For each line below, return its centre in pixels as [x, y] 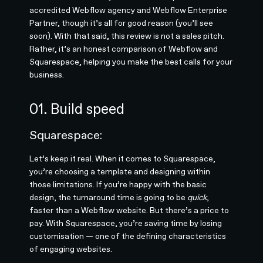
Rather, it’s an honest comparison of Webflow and [124, 49]
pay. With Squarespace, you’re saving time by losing [126, 223]
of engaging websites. [71, 249]
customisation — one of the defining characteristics [128, 236]
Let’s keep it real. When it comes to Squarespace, [123, 159]
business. [47, 75]
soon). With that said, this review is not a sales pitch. [127, 36]
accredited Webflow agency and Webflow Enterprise [129, 10]
